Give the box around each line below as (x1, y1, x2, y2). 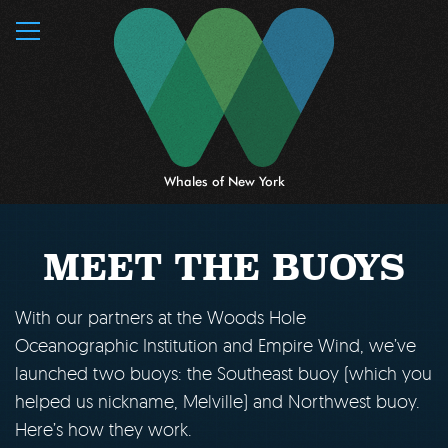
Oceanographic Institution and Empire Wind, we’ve (15, 334, 416, 356)
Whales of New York (163, 173, 285, 189)
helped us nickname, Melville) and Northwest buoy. (15, 390, 420, 412)
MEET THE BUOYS (43, 247, 405, 289)
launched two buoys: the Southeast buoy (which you (15, 362, 432, 384)
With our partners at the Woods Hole (15, 306, 306, 328)
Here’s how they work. (15, 418, 192, 440)
